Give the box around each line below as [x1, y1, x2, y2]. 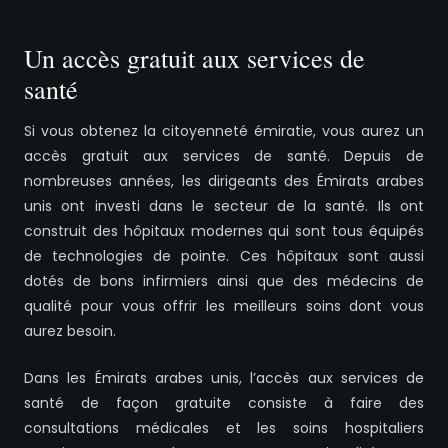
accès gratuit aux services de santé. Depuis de [24, 146, 424, 167]
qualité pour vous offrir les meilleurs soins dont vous [24, 296, 424, 317]
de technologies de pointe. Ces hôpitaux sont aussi [24, 246, 424, 267]
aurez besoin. [24, 321, 116, 342]
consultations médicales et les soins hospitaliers [24, 418, 424, 439]
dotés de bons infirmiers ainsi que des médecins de [24, 271, 424, 292]
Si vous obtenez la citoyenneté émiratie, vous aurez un [24, 121, 424, 142]
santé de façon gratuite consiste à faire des [24, 393, 424, 414]
